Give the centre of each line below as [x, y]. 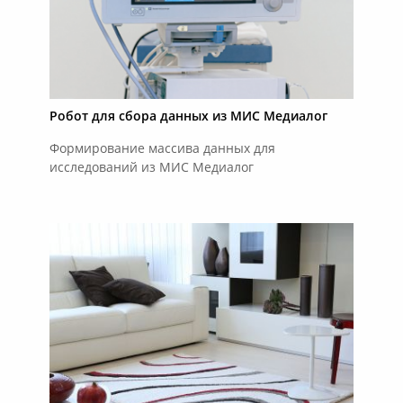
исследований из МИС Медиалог [151, 168]
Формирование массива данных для [162, 149]
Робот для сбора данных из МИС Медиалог [188, 116]
